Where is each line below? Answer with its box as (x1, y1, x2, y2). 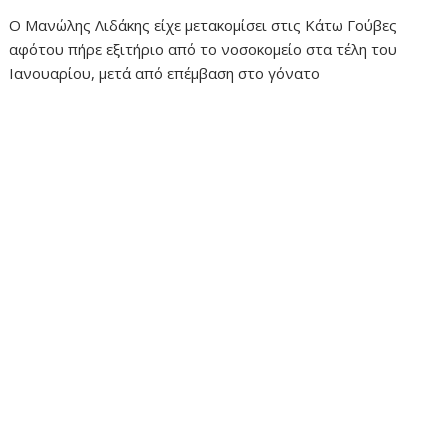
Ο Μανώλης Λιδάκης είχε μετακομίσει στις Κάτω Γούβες (9, 14, 398, 35)
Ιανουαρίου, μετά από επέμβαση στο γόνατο (9, 62, 321, 83)
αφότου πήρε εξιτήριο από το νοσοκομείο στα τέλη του (9, 38, 398, 59)
